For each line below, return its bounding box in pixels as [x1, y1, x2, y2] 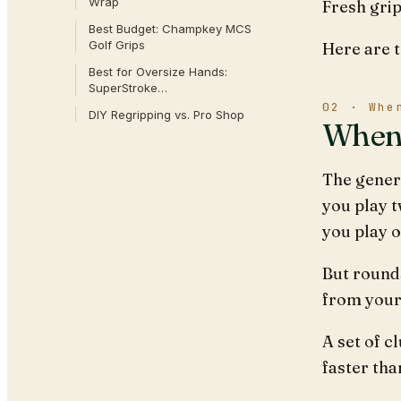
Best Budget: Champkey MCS [89, 21, 252, 36]
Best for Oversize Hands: [89, 64, 227, 79]
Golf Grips [89, 38, 145, 52]
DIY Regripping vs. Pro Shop [89, 107, 244, 122]
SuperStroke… [89, 81, 167, 95]
